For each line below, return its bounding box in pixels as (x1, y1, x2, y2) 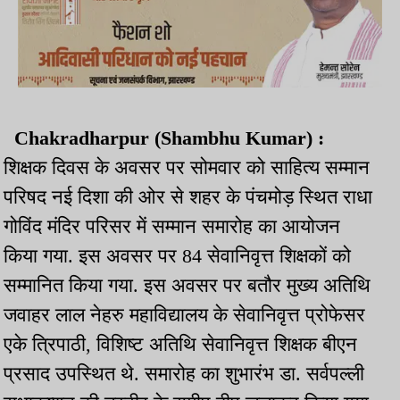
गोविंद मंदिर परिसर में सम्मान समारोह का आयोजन (4, 215, 340, 238)
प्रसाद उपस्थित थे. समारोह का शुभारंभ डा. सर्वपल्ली (4, 362, 364, 386)
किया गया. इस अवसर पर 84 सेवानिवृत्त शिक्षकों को (4, 245, 351, 268)
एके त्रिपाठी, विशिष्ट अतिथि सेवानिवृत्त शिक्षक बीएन (4, 333, 357, 356)
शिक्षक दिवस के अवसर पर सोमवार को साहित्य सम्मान (4, 156, 370, 179)
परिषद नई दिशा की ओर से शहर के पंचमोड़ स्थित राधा (4, 186, 372, 209)
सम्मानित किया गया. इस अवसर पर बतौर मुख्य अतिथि (4, 274, 371, 297)
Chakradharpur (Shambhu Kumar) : (14, 127, 324, 150)
